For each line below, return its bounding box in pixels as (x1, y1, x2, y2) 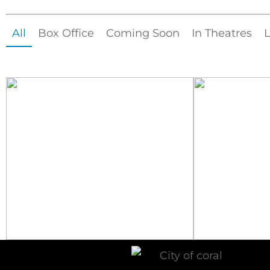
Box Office (38, 27, 94, 40)
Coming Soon (106, 27, 180, 40)
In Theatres (192, 27, 252, 40)
